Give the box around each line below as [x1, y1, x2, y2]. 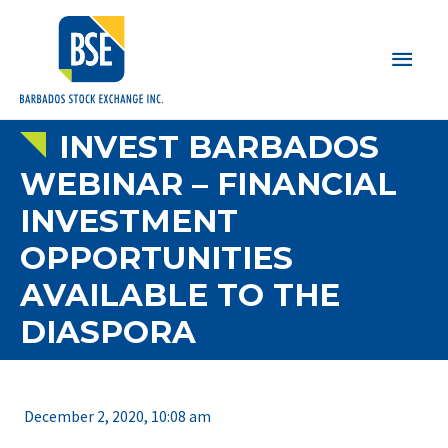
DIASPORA [20, 312, 196, 351]
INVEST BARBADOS [50, 127, 379, 166]
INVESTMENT [20, 201, 238, 240]
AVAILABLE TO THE [20, 275, 340, 314]
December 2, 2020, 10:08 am [23, 407, 211, 427]
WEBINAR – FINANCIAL [20, 164, 397, 203]
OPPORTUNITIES [20, 238, 293, 277]
